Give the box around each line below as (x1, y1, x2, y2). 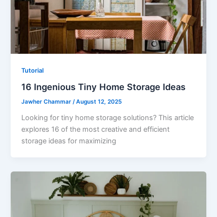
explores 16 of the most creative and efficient (21, 125, 170, 134)
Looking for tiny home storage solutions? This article (21, 113, 194, 123)
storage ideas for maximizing (21, 137, 117, 146)
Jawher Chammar (21, 98, 73, 106)
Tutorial (21, 66, 44, 74)
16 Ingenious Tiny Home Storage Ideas (21, 81, 186, 93)
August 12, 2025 (76, 98, 122, 106)
